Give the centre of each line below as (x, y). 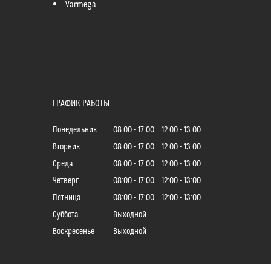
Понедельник (75, 130)
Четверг (66, 181)
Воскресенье (73, 232)
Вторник (66, 147)
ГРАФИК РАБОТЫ (81, 104)
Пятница (67, 198)
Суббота (66, 215)
